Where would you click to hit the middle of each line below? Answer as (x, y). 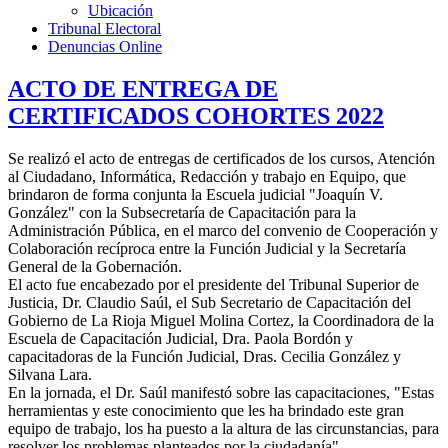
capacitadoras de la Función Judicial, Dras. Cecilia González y (204, 356)
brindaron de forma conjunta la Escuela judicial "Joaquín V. (195, 194)
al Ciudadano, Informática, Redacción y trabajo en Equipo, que (207, 176)
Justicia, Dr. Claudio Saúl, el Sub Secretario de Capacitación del (209, 302)
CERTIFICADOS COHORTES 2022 (196, 115)
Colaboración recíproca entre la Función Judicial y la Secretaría (207, 248)
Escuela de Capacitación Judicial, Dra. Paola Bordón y (180, 338)
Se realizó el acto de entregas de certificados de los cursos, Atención (221, 158)
